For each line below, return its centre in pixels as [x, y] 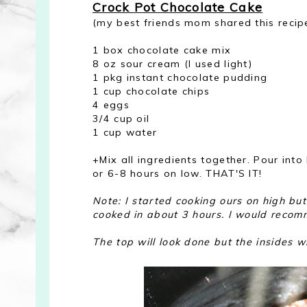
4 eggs [111, 105]
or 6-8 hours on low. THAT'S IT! [177, 173]
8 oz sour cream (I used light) [172, 63]
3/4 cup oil [121, 118]
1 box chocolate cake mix [162, 50]
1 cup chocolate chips [151, 91]
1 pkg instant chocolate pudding [180, 77]
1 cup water [125, 132]
